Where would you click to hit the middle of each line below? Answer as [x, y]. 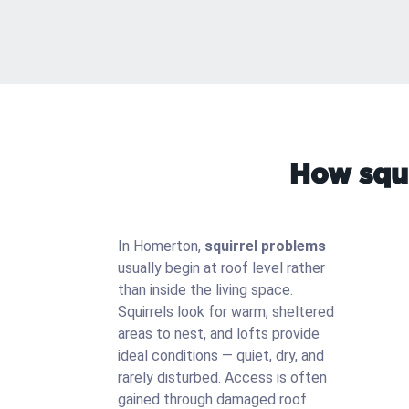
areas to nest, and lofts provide [219, 334]
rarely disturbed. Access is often [222, 378]
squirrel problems [265, 246]
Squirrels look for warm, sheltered [226, 312]
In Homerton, [161, 246]
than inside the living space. [205, 290]
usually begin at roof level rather [221, 268]
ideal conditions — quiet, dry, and [221, 356]
